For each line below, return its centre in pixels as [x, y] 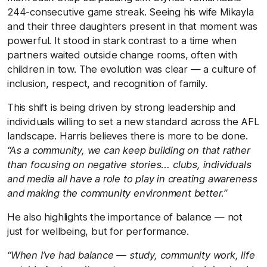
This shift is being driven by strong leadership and [122, 107]
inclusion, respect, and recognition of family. [107, 83]
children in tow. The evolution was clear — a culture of [132, 69]
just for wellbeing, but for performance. [98, 231]
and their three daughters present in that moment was [132, 26]
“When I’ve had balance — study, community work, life [131, 255]
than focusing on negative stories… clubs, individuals [129, 164]
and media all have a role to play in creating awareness [132, 178]
